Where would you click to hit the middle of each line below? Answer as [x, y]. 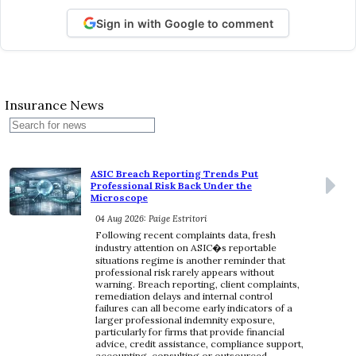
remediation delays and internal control [184, 296]
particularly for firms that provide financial [190, 332]
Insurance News [54, 105]
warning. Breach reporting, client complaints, [197, 284]
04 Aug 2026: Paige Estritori [151, 219]
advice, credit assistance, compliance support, [199, 344]
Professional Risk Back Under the [171, 186]
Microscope [119, 198]
